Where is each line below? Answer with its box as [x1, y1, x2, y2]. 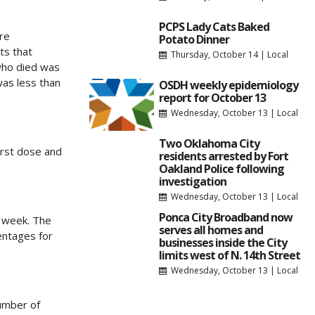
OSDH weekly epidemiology [159, 77, 299, 93]
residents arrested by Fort [159, 148, 289, 164]
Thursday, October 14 [171, 48, 259, 60]
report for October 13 [159, 89, 266, 105]
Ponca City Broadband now [159, 209, 293, 225]
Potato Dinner [159, 31, 230, 47]
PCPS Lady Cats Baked [159, 18, 270, 34]
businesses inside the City [159, 234, 288, 250]
